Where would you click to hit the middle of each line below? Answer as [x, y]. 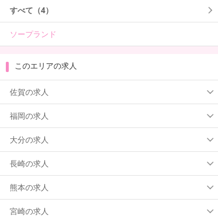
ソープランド [33, 34]
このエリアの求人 [46, 66]
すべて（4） [31, 10]
